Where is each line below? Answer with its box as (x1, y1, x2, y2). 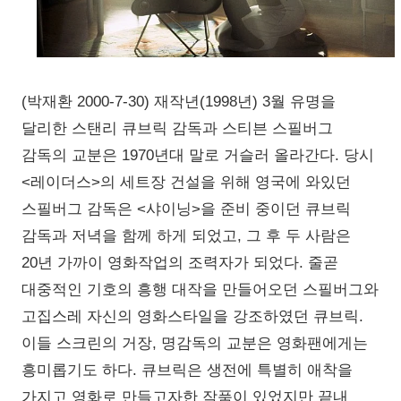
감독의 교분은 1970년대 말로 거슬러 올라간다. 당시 (21, 147, 374, 165)
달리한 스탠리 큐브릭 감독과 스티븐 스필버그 (21, 120, 333, 138)
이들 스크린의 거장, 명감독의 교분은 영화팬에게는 (21, 335, 368, 353)
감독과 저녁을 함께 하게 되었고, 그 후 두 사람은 (21, 227, 351, 245)
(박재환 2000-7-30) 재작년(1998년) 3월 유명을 (21, 93, 336, 111)
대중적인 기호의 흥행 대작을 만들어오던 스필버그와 (21, 281, 379, 299)
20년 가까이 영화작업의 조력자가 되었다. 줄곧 (21, 254, 338, 272)
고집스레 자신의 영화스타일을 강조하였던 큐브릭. (21, 308, 363, 326)
